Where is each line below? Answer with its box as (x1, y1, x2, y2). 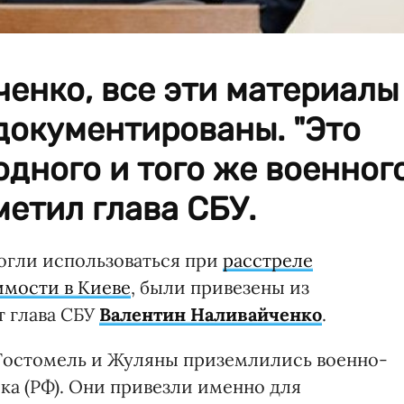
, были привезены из (131, 275, 309, 298)
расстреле (223, 248, 313, 271)
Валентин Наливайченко (99, 302, 322, 326)
